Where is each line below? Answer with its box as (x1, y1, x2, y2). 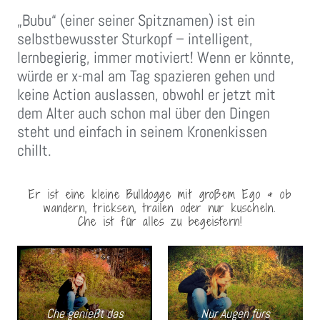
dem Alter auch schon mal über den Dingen (17, 103, 270, 124)
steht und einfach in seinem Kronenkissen (17, 121, 267, 142)
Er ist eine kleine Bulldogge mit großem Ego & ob (29, 186, 291, 204)
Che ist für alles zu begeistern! (77, 213, 243, 231)
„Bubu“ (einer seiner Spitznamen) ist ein (17, 10, 255, 31)
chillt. (17, 140, 51, 161)
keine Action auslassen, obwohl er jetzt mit (17, 84, 276, 105)
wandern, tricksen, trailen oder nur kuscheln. (44, 199, 276, 217)
